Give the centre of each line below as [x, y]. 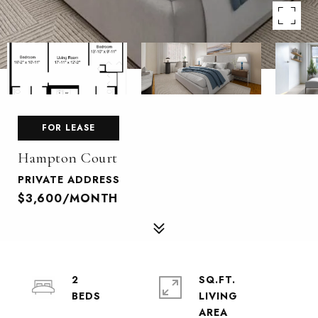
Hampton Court [68, 158]
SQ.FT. [217, 280]
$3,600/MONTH [68, 198]
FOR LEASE [68, 128]
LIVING [218, 296]
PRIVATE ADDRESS [69, 180]
